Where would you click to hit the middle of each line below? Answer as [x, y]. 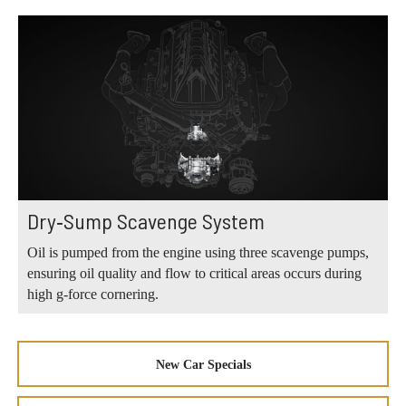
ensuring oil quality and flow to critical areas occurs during [194, 274]
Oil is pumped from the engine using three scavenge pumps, [198, 253]
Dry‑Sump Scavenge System [146, 221]
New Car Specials [203, 365]
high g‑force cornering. [93, 295]
